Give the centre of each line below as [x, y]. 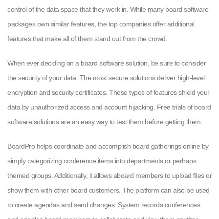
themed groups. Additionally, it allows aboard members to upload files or [109, 175]
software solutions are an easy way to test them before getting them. [105, 122]
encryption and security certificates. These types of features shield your [109, 92]
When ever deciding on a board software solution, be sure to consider [107, 63]
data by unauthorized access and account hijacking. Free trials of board [109, 107]
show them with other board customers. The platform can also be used [109, 190]
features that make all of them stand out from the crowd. [87, 39]
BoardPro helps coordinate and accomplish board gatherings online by [108, 146]
